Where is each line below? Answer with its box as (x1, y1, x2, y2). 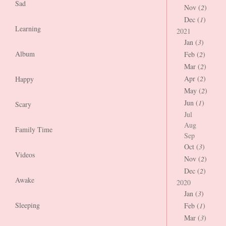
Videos (15, 150, 35, 159)
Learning (15, 24, 41, 33)
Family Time (15, 125, 52, 134)
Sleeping (15, 200, 40, 210)
